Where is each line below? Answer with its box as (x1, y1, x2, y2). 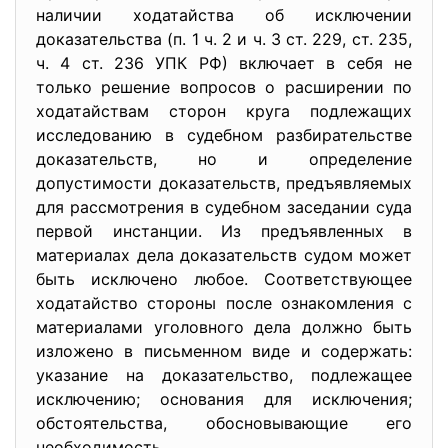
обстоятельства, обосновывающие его (36, 413, 412, 433)
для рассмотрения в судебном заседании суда (36, 197, 412, 217)
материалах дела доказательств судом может (36, 245, 412, 265)
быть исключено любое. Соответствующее (36, 269, 412, 289)
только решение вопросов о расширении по (36, 77, 412, 97)
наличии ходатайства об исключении (36, 5, 412, 25)
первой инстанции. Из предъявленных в (36, 221, 412, 241)
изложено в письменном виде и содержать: (36, 341, 412, 361)
